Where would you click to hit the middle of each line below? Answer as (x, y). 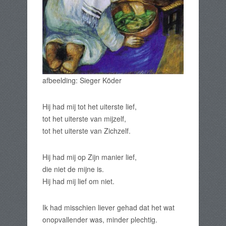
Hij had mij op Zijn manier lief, (90, 157)
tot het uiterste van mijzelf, (84, 119)
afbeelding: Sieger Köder (82, 80)
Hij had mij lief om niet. (78, 181)
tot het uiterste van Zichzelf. (87, 131)
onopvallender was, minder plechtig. (100, 220)
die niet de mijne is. (73, 169)
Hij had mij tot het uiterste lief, (90, 107)
